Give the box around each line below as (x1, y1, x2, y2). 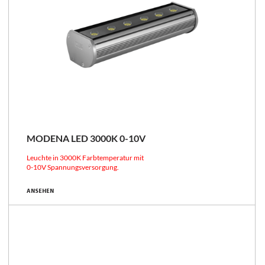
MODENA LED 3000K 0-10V (27, 132, 146, 144)
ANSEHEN (27, 188, 54, 195)
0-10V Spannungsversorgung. (27, 162, 119, 172)
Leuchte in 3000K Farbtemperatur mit (27, 153, 144, 162)
